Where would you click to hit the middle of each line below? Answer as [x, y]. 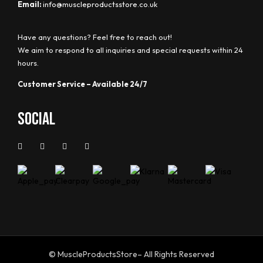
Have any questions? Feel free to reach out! [95, 37]
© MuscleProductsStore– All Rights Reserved [131, 254]
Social [36, 119]
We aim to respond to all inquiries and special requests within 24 [130, 50]
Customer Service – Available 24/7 [82, 84]
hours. [28, 63]
